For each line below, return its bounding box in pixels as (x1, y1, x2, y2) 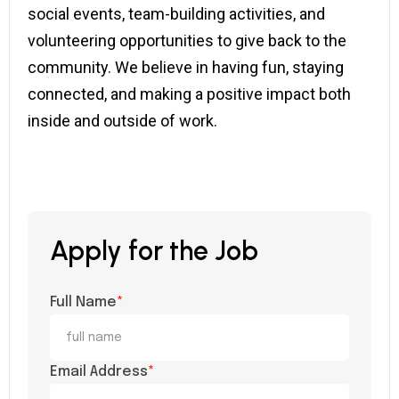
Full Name (50, 295, 117, 310)
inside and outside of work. (28, 111, 217, 130)
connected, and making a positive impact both (28, 85, 351, 103)
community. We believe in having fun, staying (28, 58, 344, 77)
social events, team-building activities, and (28, 4, 325, 23)
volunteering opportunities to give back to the (28, 31, 346, 50)
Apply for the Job (50, 234, 258, 267)
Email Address (50, 364, 148, 379)
